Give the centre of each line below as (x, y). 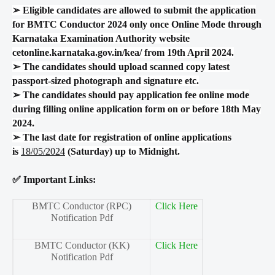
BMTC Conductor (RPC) (82, 206)
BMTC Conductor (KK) (82, 246)
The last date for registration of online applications (126, 137)
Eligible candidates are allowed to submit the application (138, 10)
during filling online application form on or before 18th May (137, 109)
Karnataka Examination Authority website (101, 39)
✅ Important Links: (54, 180)
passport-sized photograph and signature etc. (106, 81)
